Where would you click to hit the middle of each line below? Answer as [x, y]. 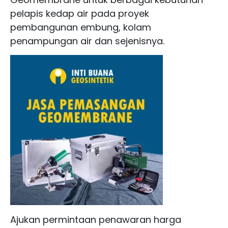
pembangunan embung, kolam [81, 27]
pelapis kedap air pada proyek [80, 13]
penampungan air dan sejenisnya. [87, 41]
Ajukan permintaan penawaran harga [96, 219]
